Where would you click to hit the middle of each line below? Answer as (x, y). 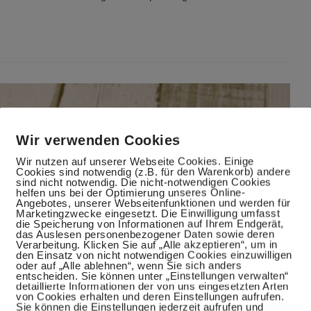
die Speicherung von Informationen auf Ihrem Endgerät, (150, 224)
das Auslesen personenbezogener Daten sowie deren (145, 234)
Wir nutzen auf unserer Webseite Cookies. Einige (135, 161)
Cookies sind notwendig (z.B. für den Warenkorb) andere (153, 171)
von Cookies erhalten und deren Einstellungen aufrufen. (150, 296)
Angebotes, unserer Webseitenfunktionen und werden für (153, 203)
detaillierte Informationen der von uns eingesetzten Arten (152, 286)
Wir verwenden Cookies (98, 140)
